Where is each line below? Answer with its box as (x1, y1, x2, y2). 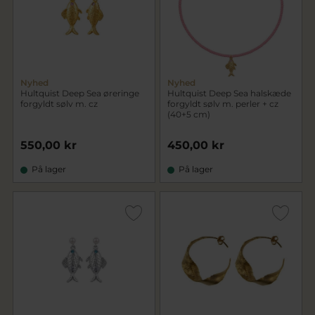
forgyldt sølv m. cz (20, 98, 98, 109)
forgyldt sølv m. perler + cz (167, 98, 278, 109)
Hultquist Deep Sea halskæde (167, 88, 291, 98)
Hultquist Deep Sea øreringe (20, 88, 139, 98)
